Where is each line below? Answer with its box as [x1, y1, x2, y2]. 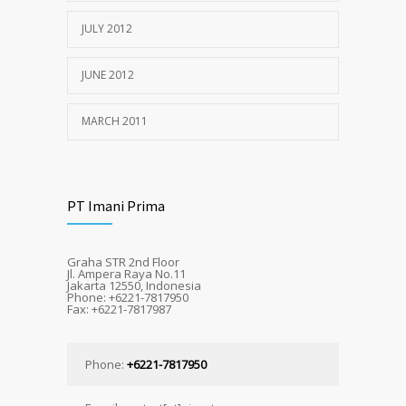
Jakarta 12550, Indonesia [67, 276, 201, 294]
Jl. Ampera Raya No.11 [67, 265, 186, 282]
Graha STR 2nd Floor [67, 253, 179, 270]
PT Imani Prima [67, 196, 165, 215]
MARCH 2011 [82, 112, 148, 129]
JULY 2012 [82, 20, 132, 36]
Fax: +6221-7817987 [67, 300, 171, 317]
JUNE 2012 [82, 66, 134, 82]
